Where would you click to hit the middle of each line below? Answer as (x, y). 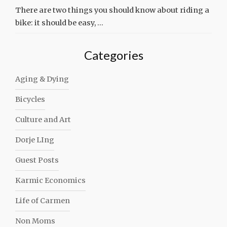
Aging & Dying (42, 79)
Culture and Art (43, 120)
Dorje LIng (35, 140)
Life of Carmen (43, 201)
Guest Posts (37, 160)
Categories (113, 55)
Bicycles (30, 99)
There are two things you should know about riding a (112, 10)
